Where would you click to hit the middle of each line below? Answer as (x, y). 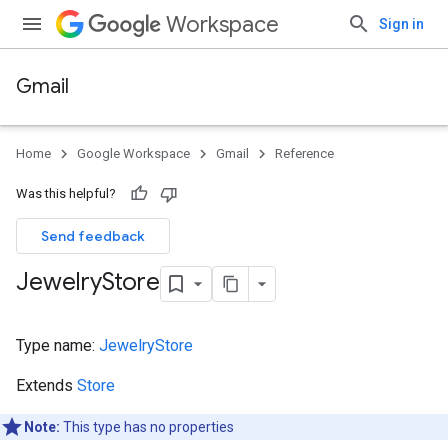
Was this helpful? (66, 193)
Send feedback (93, 236)
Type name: (57, 345)
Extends (46, 385)
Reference (304, 153)
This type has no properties (147, 427)
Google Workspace (133, 153)
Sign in (401, 24)
